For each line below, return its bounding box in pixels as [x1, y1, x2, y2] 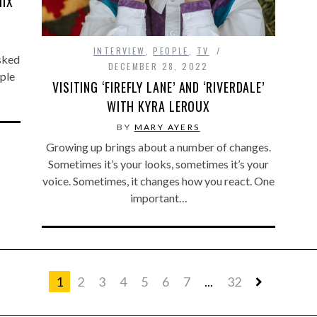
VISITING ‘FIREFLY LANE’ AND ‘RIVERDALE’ [52, 78, 265, 97]
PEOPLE [153, 45, 189, 57]
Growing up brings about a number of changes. [46, 140, 271, 154]
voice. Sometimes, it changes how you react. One [42, 174, 275, 188]
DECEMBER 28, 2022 [108, 60, 209, 73]
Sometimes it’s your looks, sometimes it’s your [48, 157, 269, 171]
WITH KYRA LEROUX [106, 97, 211, 116]
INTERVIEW [93, 45, 146, 57]
